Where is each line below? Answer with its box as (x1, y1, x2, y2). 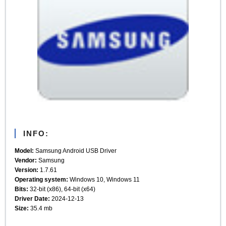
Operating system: (15, 176, 69, 183)
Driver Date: (15, 195, 50, 202)
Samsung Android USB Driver (34, 147, 117, 154)
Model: (15, 147, 34, 154)
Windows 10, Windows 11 (68, 176, 140, 183)
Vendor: (15, 156, 37, 163)
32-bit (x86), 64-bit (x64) (28, 185, 96, 192)
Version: (15, 166, 39, 173)
